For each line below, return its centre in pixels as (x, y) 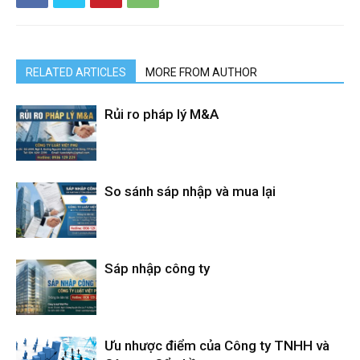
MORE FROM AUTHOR (201, 72)
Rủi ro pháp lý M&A (162, 114)
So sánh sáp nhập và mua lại (190, 191)
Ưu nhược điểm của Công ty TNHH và (217, 346)
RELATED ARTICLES (76, 72)
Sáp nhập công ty (157, 268)
